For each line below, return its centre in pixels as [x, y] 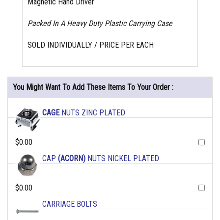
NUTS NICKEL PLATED [122, 159]
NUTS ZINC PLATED [92, 113]
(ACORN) [72, 159]
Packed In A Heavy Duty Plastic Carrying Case [100, 24]
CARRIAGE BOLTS [70, 204]
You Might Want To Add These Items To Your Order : [93, 87]
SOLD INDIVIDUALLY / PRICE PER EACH [91, 45]
